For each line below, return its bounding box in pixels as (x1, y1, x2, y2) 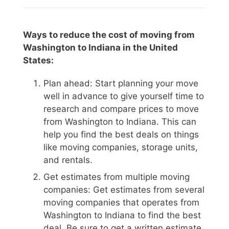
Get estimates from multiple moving (43, 172, 190, 182)
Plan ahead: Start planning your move (43, 78, 198, 88)
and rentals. (43, 154, 93, 165)
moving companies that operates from (43, 197, 199, 208)
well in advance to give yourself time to (43, 90, 204, 101)
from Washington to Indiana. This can (43, 116, 196, 127)
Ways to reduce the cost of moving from (23, 29, 195, 40)
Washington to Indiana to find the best (43, 210, 201, 221)
